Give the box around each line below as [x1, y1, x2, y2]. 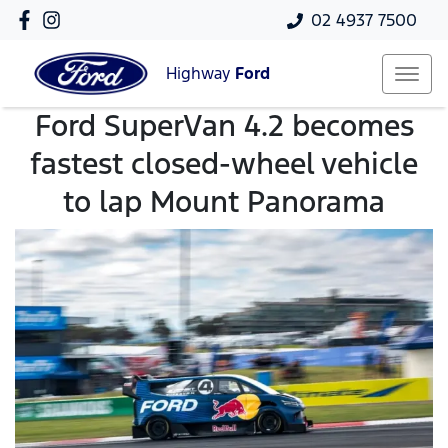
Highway [166, 63, 235, 85]
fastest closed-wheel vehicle [30, 145, 418, 182]
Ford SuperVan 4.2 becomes [34, 107, 414, 144]
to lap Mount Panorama [63, 183, 385, 220]
